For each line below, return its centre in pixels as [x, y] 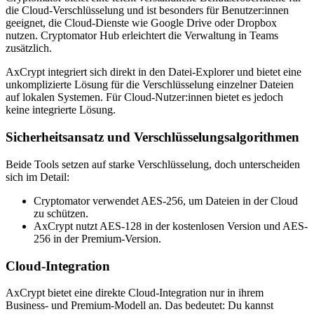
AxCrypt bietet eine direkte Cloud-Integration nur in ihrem [135, 293]
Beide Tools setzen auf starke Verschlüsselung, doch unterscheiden [153, 164]
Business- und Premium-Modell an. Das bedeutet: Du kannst [139, 306]
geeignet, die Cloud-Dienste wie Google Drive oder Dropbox [141, 23]
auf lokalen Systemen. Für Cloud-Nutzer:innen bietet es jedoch [144, 97]
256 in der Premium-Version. [97, 238]
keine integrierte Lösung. [61, 110]
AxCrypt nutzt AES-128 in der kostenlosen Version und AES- [171, 226]
